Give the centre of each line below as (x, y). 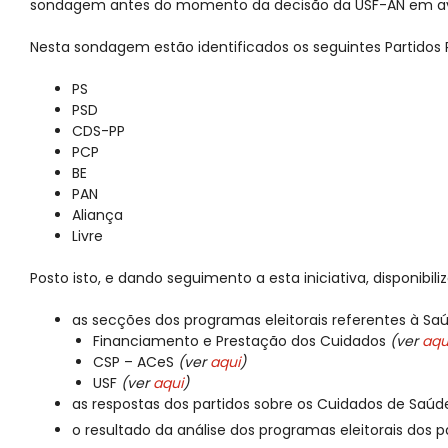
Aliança (97, 215)
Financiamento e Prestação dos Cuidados (241, 341)
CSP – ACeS (135, 362)
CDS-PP (98, 131)
